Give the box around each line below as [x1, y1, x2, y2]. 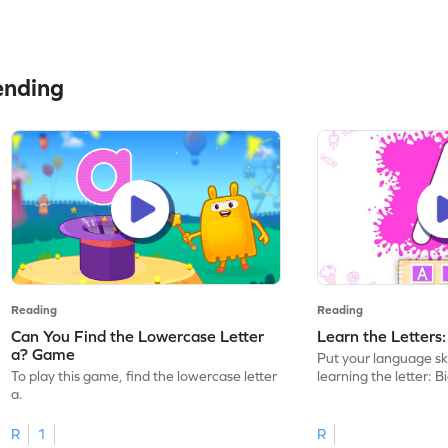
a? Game [11, 344, 76, 363]
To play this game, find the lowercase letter [11, 367, 278, 384]
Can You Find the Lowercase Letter [11, 326, 265, 345]
